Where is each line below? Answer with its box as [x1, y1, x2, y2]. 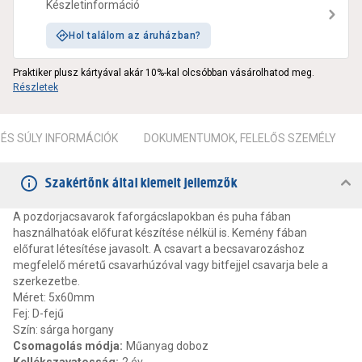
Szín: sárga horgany [13, 323, 114, 337]
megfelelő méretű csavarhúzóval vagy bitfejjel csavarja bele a [13, 259, 328, 272]
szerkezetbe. [13, 275, 80, 288]
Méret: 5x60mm [13, 291, 95, 305]
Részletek [13, 82, 58, 94]
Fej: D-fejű [13, 307, 64, 321]
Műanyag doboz [126, 339, 208, 353]
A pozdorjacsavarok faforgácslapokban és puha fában [13, 210, 291, 224]
